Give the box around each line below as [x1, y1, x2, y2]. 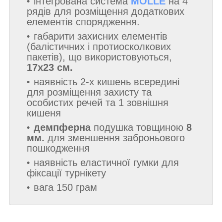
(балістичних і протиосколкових [27, 41, 171, 53]
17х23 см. [27, 62, 73, 73]
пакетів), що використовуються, [27, 52, 172, 63]
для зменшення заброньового [45, 132, 185, 144]
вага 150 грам [34, 182, 97, 193]
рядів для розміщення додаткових [27, 6, 184, 17]
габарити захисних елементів [34, 31, 167, 42]
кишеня [27, 108, 61, 119]
